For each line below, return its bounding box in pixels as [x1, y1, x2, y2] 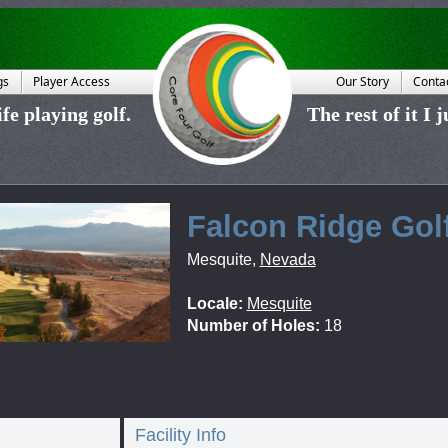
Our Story [335, 73, 389, 90]
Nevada [259, 251, 316, 268]
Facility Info [134, 425, 226, 445]
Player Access [32, 73, 110, 90]
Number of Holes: [186, 317, 320, 334]
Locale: [186, 295, 243, 312]
